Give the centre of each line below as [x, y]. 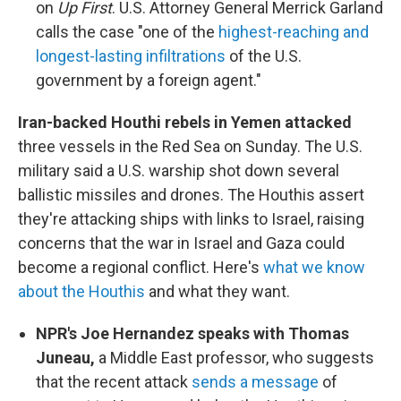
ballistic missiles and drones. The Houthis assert [191, 195]
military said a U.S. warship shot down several [179, 171]
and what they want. [218, 291]
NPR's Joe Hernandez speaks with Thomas [192, 333]
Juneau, [67, 358]
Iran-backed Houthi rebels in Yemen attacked [185, 122]
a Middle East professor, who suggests [236, 358]
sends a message [255, 382]
